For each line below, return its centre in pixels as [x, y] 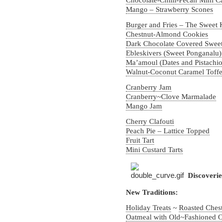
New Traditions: [152, 192]
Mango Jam [144, 106]
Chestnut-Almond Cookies [167, 34]
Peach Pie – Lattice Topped [168, 131]
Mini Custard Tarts [154, 150]
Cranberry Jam [149, 87]
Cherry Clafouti [150, 121]
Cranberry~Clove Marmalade [171, 97]
